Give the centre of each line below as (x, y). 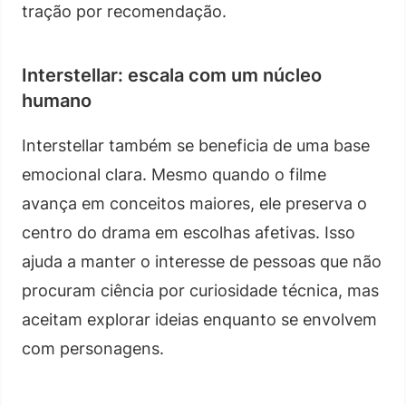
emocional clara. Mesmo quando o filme (174, 174)
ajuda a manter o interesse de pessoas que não (202, 261)
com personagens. (93, 348)
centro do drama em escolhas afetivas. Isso (188, 232)
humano (57, 100)
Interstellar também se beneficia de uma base (196, 145)
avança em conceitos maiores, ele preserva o (194, 203)
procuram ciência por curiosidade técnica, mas (200, 290)
